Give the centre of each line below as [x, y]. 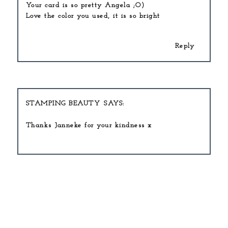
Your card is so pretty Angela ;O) [85, 5]
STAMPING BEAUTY [63, 103]
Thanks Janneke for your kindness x [89, 125]
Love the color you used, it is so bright [93, 16]
